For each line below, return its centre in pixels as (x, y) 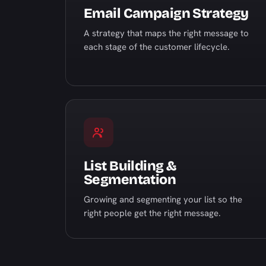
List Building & (130, 166)
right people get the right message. (152, 213)
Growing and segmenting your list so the (163, 199)
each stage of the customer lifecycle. (157, 47)
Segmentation (130, 180)
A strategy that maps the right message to (166, 33)
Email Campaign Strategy (166, 13)
